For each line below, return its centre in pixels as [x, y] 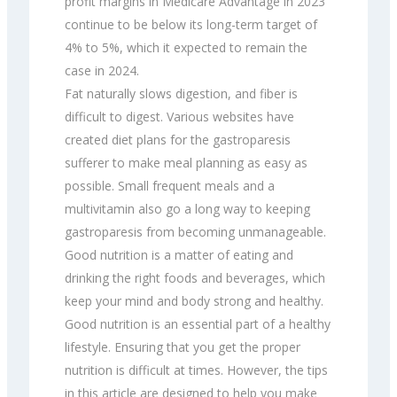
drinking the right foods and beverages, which [195, 277]
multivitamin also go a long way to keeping [187, 208]
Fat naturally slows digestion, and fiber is [181, 93]
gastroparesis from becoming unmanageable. [195, 231]
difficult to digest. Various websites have [179, 116]
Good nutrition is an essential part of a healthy [198, 323]
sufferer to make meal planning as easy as [186, 162]
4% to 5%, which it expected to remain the [186, 47]
